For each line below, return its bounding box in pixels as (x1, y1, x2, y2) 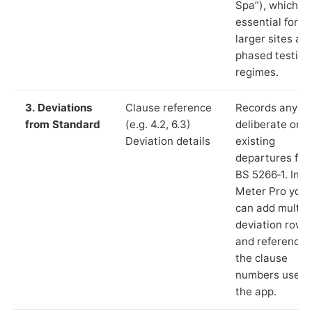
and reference (235, 234, 306, 248)
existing (235, 134, 275, 148)
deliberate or (235, 117, 300, 131)
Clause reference (125, 100, 212, 114)
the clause (235, 251, 288, 265)
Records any (235, 100, 297, 114)
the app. (235, 284, 276, 298)
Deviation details (125, 134, 210, 148)
